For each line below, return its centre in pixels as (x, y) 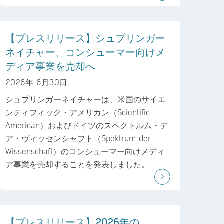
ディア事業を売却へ (50, 66)
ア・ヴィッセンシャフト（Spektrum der (78, 138)
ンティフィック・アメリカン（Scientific (78, 112)
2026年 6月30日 (36, 82)
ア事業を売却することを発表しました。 (77, 164)
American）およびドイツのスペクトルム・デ (87, 125)
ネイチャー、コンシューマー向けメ (85, 52)
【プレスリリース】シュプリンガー (85, 38)
